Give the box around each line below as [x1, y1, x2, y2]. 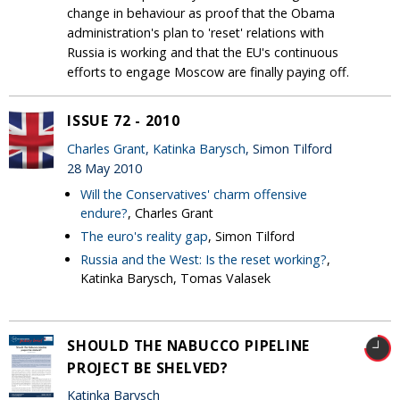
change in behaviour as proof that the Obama [67, 4, 335, 22]
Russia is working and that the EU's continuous [67, 44, 338, 62]
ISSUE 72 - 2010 [67, 111, 180, 131]
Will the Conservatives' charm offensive [80, 186, 307, 204]
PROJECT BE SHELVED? [67, 357, 229, 378]
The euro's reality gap [80, 228, 208, 246]
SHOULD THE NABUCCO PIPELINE [67, 335, 311, 355]
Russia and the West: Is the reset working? [80, 251, 327, 269]
